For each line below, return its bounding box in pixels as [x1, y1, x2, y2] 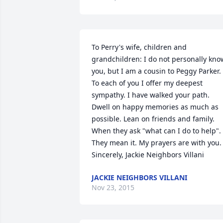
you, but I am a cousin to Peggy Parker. [92, 66, 221, 76]
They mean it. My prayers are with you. [92, 138, 222, 147]
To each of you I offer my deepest [92, 78, 203, 88]
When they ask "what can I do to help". [92, 126, 221, 135]
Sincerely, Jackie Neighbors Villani [92, 150, 204, 159]
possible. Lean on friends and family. [92, 114, 215, 123]
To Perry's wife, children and [92, 42, 187, 52]
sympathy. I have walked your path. [92, 90, 210, 100]
